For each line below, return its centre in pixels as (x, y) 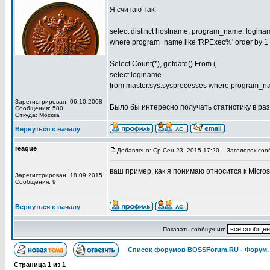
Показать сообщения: (195, 229)
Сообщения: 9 (36, 182)
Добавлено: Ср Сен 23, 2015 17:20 (168, 150)
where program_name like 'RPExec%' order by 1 (189, 42)
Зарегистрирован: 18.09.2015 (59, 175)
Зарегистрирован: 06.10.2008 (59, 102)
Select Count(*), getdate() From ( (163, 64)
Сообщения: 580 (39, 108)
